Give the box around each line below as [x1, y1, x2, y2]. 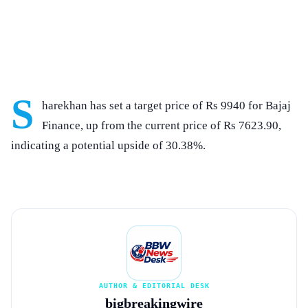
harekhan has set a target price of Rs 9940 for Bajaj [42, 98, 291, 112]
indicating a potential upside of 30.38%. [11, 138, 206, 152]
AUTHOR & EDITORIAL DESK [98, 282, 210, 290]
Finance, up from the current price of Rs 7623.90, [42, 118, 281, 132]
